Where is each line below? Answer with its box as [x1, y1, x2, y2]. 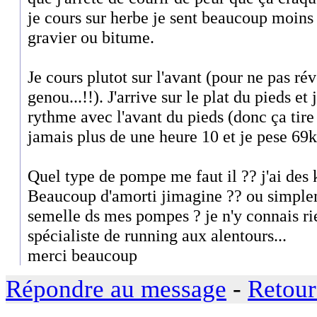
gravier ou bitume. [28, 27, 154, 47]
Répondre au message [6, 275, 226, 304]
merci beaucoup [28, 245, 137, 265]
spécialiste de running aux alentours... [28, 225, 287, 245]
